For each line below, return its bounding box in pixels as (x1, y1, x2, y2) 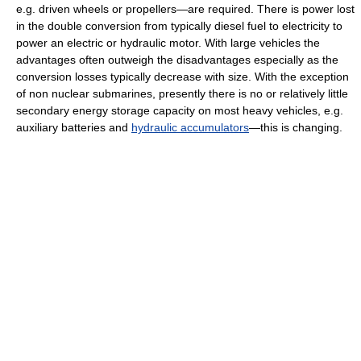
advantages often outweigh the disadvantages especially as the (16, 53, 338, 67)
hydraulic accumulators (131, 121, 249, 135)
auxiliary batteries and (16, 121, 131, 135)
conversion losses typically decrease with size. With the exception (16, 70, 349, 84)
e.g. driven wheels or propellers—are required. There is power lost (16, 2, 355, 16)
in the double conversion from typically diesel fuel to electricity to (16, 19, 342, 33)
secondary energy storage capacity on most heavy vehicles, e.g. (16, 104, 343, 118)
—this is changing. (249, 121, 342, 135)
